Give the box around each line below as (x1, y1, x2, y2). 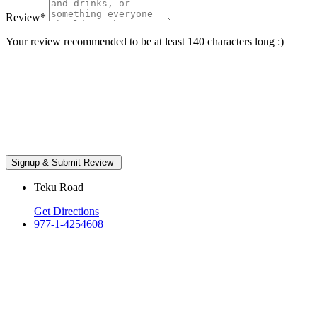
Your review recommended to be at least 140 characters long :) (6, 35, 284, 48)
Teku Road (34, 181, 83, 194)
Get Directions (34, 205, 99, 218)
